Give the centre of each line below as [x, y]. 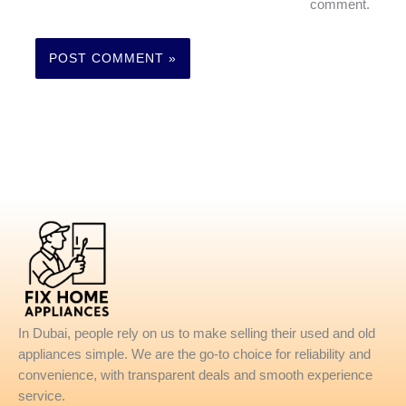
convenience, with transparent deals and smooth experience [195, 375]
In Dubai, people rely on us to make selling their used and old [197, 333]
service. [42, 396]
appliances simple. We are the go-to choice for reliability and [194, 354]
